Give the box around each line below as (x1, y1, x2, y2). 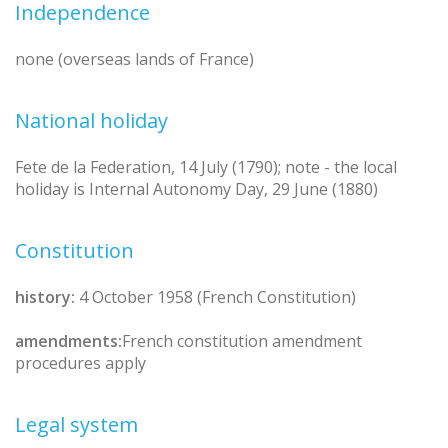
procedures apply (15, 352, 146, 375)
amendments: (15, 330, 122, 353)
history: (15, 286, 75, 309)
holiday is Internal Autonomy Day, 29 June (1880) (15, 178, 378, 201)
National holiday (15, 107, 168, 135)
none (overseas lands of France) (15, 48, 254, 71)
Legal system (15, 411, 138, 439)
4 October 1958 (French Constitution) (79, 286, 356, 309)
